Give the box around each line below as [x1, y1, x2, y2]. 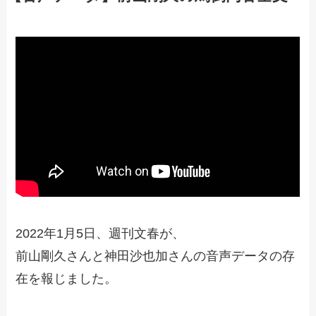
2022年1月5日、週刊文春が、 [16, 226, 186, 241]
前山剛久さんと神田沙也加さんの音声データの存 [16, 249, 296, 264]
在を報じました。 [16, 272, 118, 286]
